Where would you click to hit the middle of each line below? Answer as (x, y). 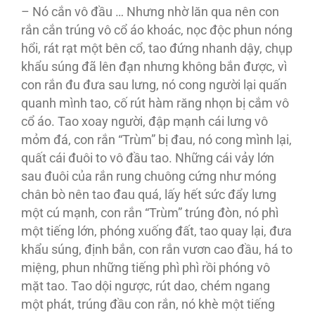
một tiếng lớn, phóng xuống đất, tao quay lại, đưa (156, 232)
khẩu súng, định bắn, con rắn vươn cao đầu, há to (157, 250)
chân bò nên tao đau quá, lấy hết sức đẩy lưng (149, 195)
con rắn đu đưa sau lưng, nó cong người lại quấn (154, 85)
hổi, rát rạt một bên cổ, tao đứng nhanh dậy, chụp (157, 49)
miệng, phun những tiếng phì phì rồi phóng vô (146, 268)
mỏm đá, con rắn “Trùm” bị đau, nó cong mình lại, (156, 140)
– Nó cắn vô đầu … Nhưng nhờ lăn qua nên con (150, 12)
